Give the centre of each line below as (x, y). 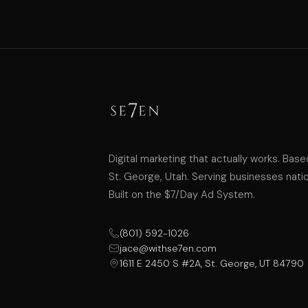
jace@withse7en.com (168, 249)
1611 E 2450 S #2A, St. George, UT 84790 (212, 264)
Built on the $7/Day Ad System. (182, 195)
